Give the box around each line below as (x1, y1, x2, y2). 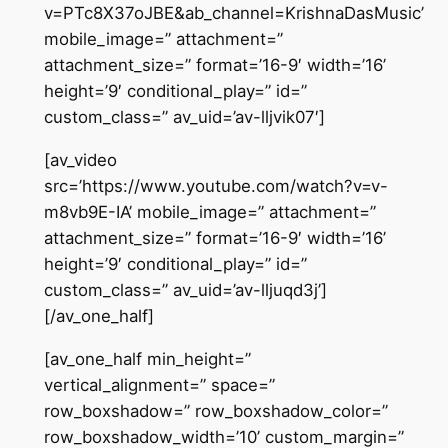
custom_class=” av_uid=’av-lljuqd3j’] (43, 280, 327, 301)
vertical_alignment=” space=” (43, 374, 275, 395)
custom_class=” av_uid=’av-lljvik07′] (43, 107, 325, 128)
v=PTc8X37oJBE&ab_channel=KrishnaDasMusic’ (43, 3, 424, 24)
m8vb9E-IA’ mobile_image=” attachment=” (43, 202, 376, 223)
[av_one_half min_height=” (43, 348, 251, 369)
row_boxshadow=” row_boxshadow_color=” (43, 400, 388, 421)
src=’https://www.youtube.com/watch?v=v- (43, 176, 388, 197)
